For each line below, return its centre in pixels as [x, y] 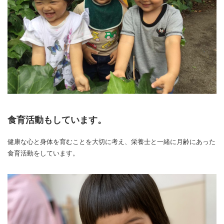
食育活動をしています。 [43, 153]
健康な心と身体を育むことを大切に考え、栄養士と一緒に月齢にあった [111, 142]
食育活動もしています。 [57, 120]
